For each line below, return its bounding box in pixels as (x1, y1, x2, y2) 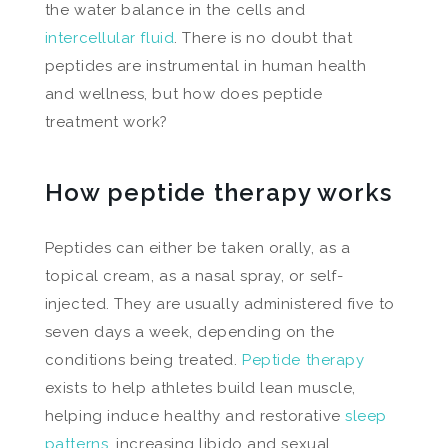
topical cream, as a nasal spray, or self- (44, 267, 344, 285)
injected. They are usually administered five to (44, 295, 395, 313)
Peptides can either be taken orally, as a (44, 239, 351, 257)
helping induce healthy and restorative (44, 407, 346, 425)
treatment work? (44, 113, 169, 131)
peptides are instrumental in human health (44, 57, 367, 75)
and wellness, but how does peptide (44, 85, 323, 103)
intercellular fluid (44, 29, 175, 47)
